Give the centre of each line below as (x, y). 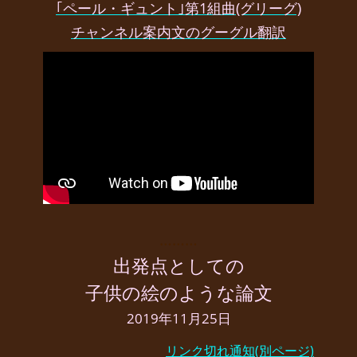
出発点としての (178, 266)
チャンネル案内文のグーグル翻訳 (178, 32)
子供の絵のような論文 (178, 293)
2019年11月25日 (178, 319)
